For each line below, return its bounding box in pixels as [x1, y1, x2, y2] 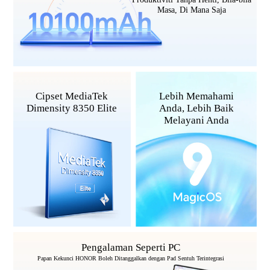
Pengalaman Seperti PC [81, 241, 181, 253]
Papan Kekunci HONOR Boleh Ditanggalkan [37, 254, 149, 262]
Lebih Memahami [159, 90, 234, 102]
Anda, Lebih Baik [159, 102, 234, 115]
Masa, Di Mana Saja [157, 5, 226, 15]
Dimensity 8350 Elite [27, 102, 118, 115]
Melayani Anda [163, 115, 229, 127]
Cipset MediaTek [36, 90, 108, 102]
